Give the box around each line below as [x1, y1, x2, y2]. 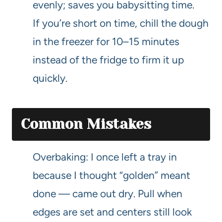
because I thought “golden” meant [33, 169, 190, 182]
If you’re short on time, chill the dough [33, 17, 209, 30]
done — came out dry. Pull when [33, 187, 182, 200]
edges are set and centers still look [33, 206, 192, 219]
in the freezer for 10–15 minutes [33, 35, 179, 48]
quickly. [33, 72, 67, 85]
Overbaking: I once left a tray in [33, 151, 177, 164]
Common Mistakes [21, 116, 151, 133]
